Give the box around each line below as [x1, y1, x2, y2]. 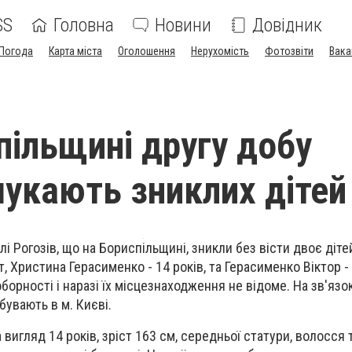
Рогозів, [10, 240, 62, 256]
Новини [155, 14, 211, 36]
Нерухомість [191, 45, 249, 57]
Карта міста [49, 45, 102, 57]
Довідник [252, 14, 322, 36]
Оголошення [118, 45, 175, 57]
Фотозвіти [265, 45, 313, 57]
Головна [53, 14, 114, 36]
